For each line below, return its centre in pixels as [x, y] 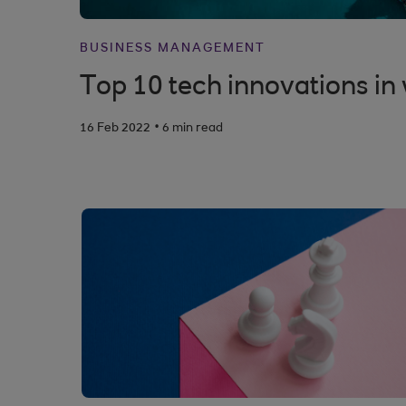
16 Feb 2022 [115, 129]
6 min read [193, 129]
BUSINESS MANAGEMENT [173, 49]
